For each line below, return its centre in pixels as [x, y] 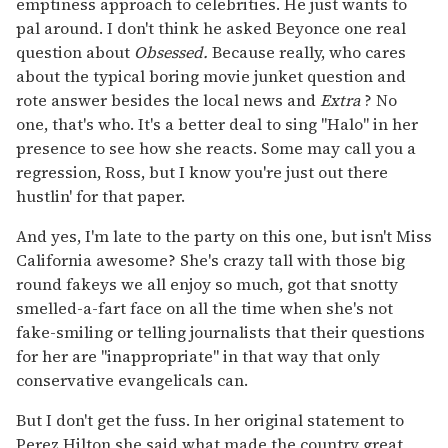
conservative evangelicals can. [132, 380]
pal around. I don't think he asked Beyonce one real [211, 28]
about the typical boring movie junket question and [211, 76]
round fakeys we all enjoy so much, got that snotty [207, 284]
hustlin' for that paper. [100, 196]
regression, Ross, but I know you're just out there [202, 172]
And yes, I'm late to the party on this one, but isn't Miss [224, 236]
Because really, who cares [307, 52]
